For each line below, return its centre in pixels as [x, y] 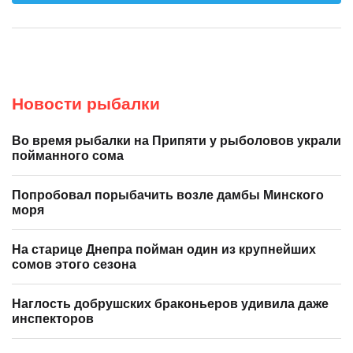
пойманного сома [68, 155]
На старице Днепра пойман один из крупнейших [164, 249]
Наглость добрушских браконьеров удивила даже [170, 303]
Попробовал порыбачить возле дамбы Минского [168, 195]
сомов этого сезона [74, 264]
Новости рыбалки [86, 103]
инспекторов [53, 318]
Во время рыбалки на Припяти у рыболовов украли [176, 140]
